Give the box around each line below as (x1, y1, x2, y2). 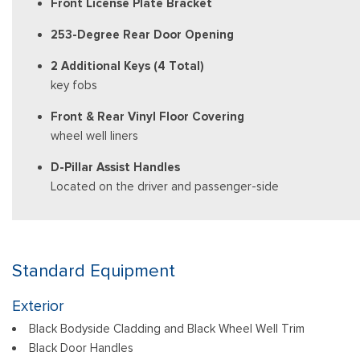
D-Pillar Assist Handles (51, 160, 180, 174)
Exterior (12, 297, 64, 316)
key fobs (51, 78, 97, 92)
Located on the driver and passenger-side (51, 179, 279, 194)
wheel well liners (51, 129, 138, 143)
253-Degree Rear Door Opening (51, 27, 234, 42)
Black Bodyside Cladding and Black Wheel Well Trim (29, 321, 305, 336)
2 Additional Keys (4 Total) (51, 59, 204, 73)
